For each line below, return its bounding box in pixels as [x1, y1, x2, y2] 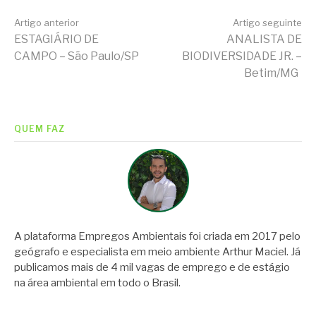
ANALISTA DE [226, 32, 302, 47]
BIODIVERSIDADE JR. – [182, 49, 302, 63]
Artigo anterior [14, 17, 79, 29]
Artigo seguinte [233, 17, 302, 29]
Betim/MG [244, 66, 298, 80]
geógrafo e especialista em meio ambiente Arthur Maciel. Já [14, 245, 300, 258]
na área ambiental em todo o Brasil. [14, 276, 181, 289]
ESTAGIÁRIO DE [14, 32, 99, 47]
